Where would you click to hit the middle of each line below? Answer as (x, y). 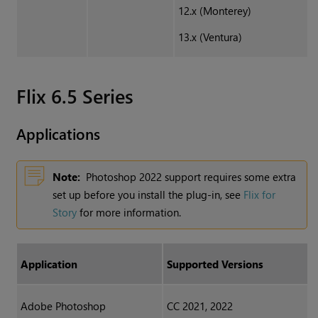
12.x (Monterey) (214, 11)
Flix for (260, 195)
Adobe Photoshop (63, 306)
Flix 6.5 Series (75, 96)
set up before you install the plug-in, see (148, 195)
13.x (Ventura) (210, 37)
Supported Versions (215, 264)
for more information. (129, 213)
